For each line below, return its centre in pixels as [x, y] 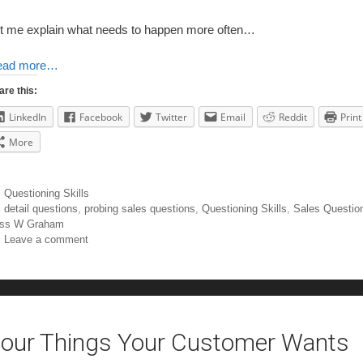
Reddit [293, 117]
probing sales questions [139, 209]
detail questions [41, 209]
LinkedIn [28, 117]
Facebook [101, 117]
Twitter [171, 117]
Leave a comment [46, 240]
